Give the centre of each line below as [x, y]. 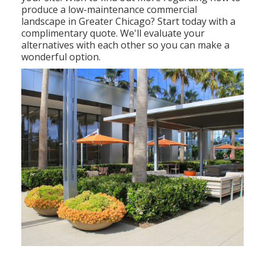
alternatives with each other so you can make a [126, 45]
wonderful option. [61, 56]
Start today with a [197, 21]
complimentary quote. [70, 33]
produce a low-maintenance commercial [109, 9]
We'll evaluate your [161, 33]
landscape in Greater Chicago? [90, 21]
